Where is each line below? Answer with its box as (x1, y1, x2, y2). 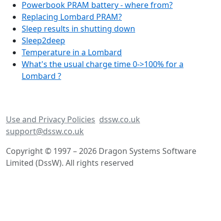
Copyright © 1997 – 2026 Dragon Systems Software (6, 146, 196, 156)
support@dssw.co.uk (6, 126, 84, 137)
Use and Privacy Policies (6, 114, 95, 125)
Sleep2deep (22, 35, 65, 46)
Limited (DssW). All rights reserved (6, 157, 134, 168)
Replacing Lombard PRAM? (22, 11, 122, 22)
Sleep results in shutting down (22, 23, 135, 34)
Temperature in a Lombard (22, 47, 122, 58)
